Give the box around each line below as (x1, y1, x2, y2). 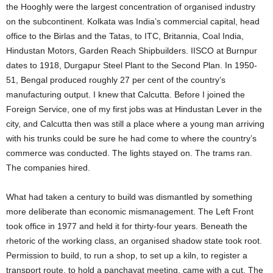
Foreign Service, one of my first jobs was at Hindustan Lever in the (6, 104, 262, 114)
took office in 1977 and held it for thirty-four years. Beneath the (6, 221, 247, 231)
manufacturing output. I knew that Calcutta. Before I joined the (6, 90, 245, 99)
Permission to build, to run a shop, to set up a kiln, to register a (6, 250, 247, 260)
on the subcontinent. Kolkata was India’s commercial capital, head (6, 16, 260, 26)
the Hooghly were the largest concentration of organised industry (6, 2, 255, 12)
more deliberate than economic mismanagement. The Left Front (6, 207, 253, 216)
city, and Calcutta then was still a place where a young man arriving (6, 119, 264, 129)
